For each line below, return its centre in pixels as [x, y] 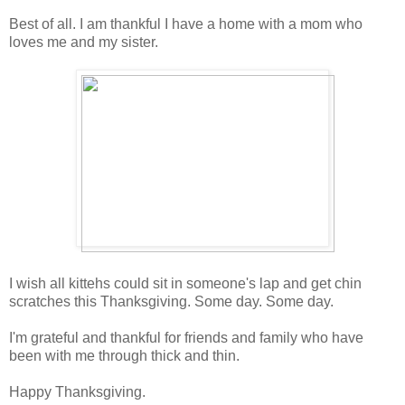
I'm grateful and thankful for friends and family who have [186, 337]
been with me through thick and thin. [124, 355]
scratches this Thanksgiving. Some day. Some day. [171, 301]
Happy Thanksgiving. [77, 391]
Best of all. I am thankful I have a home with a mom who [186, 24]
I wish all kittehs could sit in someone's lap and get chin [185, 283]
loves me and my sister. [84, 42]
